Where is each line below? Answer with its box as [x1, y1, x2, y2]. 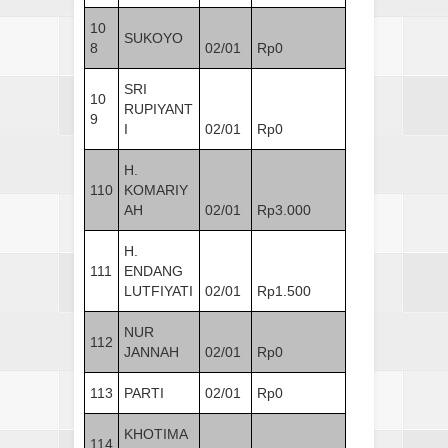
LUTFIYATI [124, 282, 193, 299]
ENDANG [124, 262, 183, 279]
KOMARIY [124, 181, 188, 198]
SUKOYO [124, 29, 183, 46]
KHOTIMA [124, 425, 188, 442]
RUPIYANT [124, 100, 193, 117]
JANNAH [124, 343, 179, 360]
